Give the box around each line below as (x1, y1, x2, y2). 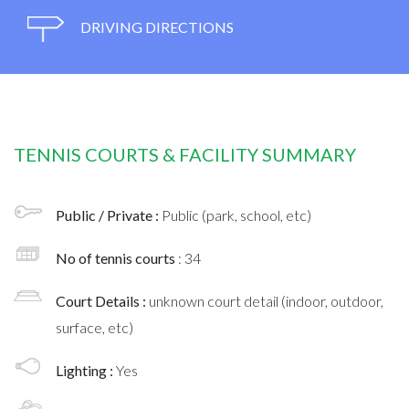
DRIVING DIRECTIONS (78, 17, 234, 36)
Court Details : (56, 291, 149, 309)
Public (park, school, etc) (162, 205, 311, 224)
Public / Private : (56, 205, 162, 224)
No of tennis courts (56, 248, 178, 267)
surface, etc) (56, 318, 133, 336)
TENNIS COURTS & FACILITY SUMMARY (14, 142, 356, 165)
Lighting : (56, 361, 116, 379)
